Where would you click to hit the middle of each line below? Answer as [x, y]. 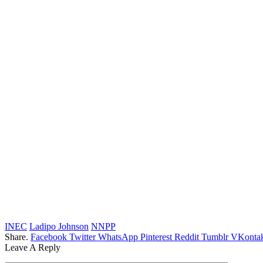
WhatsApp [118, 237]
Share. [16, 237]
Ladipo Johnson [59, 227]
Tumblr [215, 237]
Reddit [187, 237]
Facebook [49, 237]
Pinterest [156, 237]
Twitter [82, 237]
